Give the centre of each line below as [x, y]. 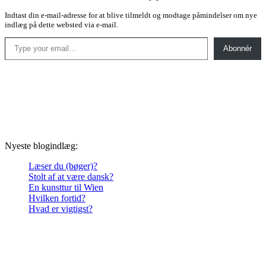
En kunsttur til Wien [66, 187]
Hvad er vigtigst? [61, 208]
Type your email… [19, 36]
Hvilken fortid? [57, 198]
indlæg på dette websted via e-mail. [61, 24]
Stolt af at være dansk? [71, 176]
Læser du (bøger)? [63, 166]
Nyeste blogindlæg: [41, 145]
